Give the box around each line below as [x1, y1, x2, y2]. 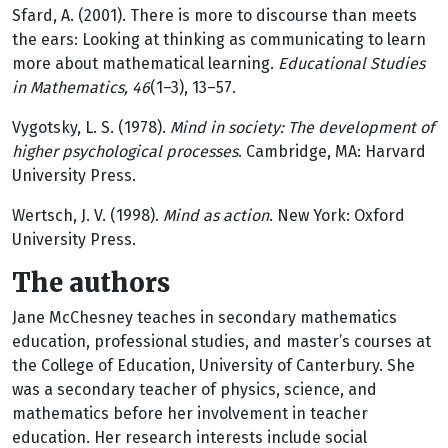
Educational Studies [278, 54, 425, 73]
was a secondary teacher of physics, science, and [12, 380, 377, 399]
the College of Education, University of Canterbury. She [12, 356, 415, 375]
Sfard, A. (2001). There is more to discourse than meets [12, 6, 417, 25]
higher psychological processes [12, 142, 238, 161]
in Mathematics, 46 [12, 78, 150, 97]
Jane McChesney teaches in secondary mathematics [12, 308, 397, 327]
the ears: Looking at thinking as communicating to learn [12, 30, 426, 49]
